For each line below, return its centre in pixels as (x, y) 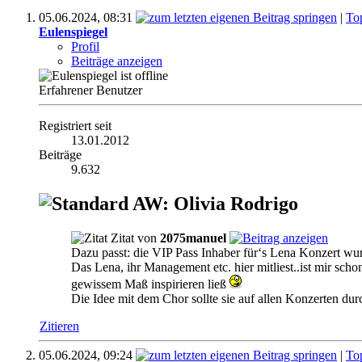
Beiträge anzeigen (117, 61)
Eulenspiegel (73, 32)
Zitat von (134, 238)
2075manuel (193, 238)
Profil (85, 46)
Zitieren (59, 326)
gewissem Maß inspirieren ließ (150, 284)
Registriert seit (75, 125)
